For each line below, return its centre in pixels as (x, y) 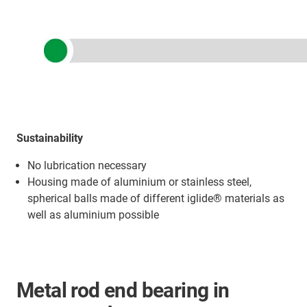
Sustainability (50, 138)
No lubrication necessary (87, 165)
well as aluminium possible (93, 214)
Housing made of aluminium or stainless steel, (139, 182)
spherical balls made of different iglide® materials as (156, 198)
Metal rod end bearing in (123, 290)
